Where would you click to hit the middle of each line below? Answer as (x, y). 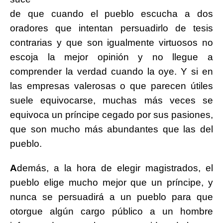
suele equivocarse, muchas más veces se (111, 101)
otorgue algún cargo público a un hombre (111, 212)
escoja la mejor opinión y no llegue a (111, 57)
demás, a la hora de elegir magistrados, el (115, 168)
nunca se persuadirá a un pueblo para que (111, 197)
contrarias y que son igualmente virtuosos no (111, 43)
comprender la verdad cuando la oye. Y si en (111, 72)
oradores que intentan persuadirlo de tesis (111, 28)
